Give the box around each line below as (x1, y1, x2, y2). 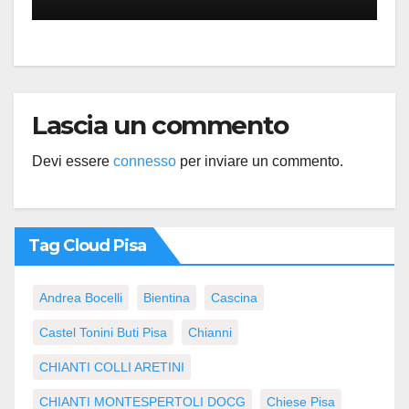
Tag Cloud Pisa (28, 236, 147, 257)
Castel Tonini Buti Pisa (39, 325, 167, 341)
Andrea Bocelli (39, 290, 122, 306)
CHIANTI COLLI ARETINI (39, 360, 184, 375)
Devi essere (32, 153, 113, 170)
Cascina (211, 290, 257, 306)
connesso (113, 153, 176, 170)
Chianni (188, 325, 232, 341)
